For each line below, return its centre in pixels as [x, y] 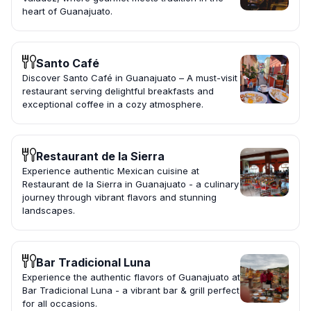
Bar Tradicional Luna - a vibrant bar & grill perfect [131, 291]
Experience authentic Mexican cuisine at [111, 171]
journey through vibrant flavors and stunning [119, 197]
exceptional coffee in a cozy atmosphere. [113, 104]
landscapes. [49, 211]
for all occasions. [60, 304]
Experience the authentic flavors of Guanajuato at [131, 277]
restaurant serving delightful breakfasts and [118, 91]
